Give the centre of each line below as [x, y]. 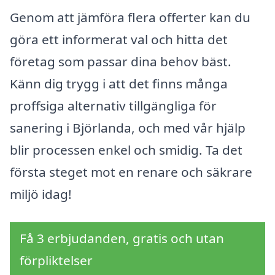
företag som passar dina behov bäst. [121, 62]
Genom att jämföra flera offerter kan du [130, 17]
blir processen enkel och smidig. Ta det [126, 150]
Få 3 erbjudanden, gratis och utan [122, 238]
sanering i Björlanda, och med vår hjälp [128, 128]
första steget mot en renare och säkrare [131, 172]
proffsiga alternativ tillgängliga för [113, 106]
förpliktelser [56, 261]
